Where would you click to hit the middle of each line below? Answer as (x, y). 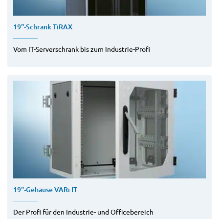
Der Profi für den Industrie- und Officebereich (83, 212)
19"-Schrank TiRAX (43, 27)
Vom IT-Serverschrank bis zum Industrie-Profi (82, 49)
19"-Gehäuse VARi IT (45, 190)
